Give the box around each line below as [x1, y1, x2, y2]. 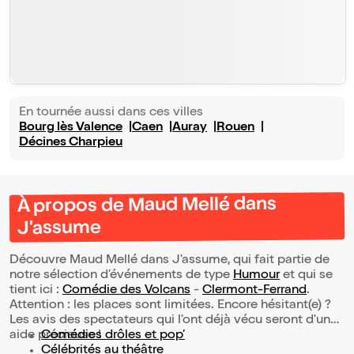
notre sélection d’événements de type [9, 269, 233, 283]
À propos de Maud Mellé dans [17, 196, 277, 218]
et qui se [280, 269, 333, 283]
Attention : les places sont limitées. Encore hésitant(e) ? [9, 299, 331, 313]
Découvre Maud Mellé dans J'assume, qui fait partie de [9, 254, 330, 268]
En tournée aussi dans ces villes [19, 107, 203, 120]
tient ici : [9, 284, 62, 298]
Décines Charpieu [19, 137, 122, 150]
